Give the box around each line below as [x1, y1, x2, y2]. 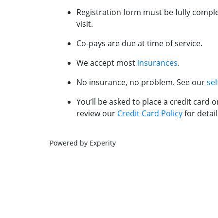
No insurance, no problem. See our [76, 77, 207, 88]
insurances [137, 57, 178, 69]
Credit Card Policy [117, 108, 182, 119]
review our [76, 108, 117, 119]
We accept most [76, 57, 137, 69]
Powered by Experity [50, 138, 116, 148]
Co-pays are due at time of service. [76, 38, 202, 49]
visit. [76, 18, 93, 30]
